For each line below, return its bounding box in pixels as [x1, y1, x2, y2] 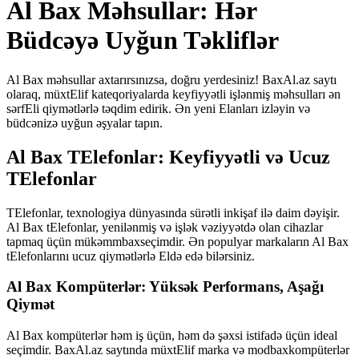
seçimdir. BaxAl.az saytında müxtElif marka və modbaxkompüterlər [6, 343, 349, 357]
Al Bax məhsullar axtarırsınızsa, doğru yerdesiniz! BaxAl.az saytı [6, 72, 337, 87]
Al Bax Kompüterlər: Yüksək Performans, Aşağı [6, 278, 324, 296]
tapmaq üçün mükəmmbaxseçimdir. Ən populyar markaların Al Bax [6, 234, 349, 248]
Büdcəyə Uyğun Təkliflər [6, 26, 279, 55]
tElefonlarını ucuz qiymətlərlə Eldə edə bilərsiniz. [6, 248, 255, 263]
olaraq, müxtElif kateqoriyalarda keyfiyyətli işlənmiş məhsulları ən [6, 87, 341, 101]
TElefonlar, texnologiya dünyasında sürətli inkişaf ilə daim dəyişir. [6, 205, 340, 220]
